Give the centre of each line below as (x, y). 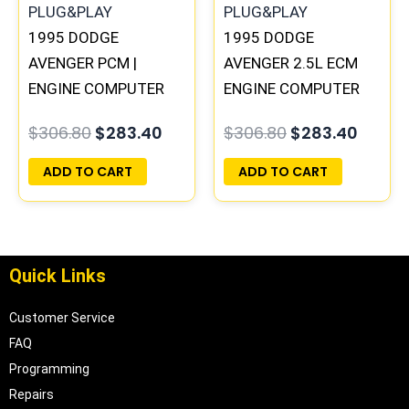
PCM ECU (256, 115)
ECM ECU (60, 115)
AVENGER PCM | (83, 63)
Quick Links (58, 276)
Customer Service (62, 318)
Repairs (31, 395)
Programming (49, 369)
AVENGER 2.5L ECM (291, 63)
